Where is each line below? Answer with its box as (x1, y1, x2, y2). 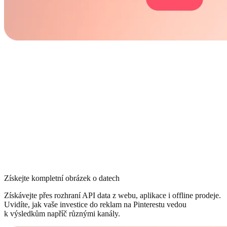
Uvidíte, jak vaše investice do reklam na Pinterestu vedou (4, 200, 186, 209)
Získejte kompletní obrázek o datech (4, 174, 120, 183)
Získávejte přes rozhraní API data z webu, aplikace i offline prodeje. (4, 191, 221, 200)
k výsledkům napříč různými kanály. (4, 209, 120, 218)
